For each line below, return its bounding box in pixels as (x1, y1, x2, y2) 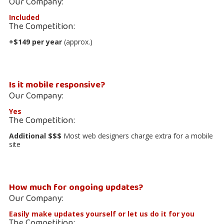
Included (9, 12, 39, 22)
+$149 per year (9, 36, 62, 46)
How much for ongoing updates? (9, 179, 143, 195)
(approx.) (64, 36, 92, 46)
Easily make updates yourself (9, 208, 116, 218)
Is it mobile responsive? (9, 77, 105, 93)
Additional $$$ (9, 130, 61, 140)
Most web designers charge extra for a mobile (63, 130, 213, 140)
